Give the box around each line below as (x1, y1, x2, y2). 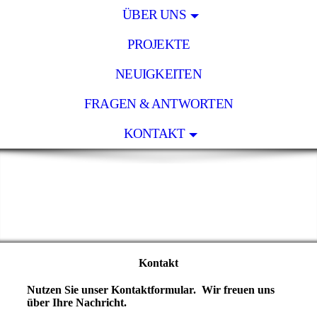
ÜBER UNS (122, 7, 186, 22)
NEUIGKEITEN (115, 67, 202, 81)
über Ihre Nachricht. (26, 296, 127, 309)
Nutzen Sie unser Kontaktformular (26, 283, 193, 296)
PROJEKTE (127, 37, 190, 52)
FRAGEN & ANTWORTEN (83, 96, 234, 111)
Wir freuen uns (201, 283, 275, 296)
